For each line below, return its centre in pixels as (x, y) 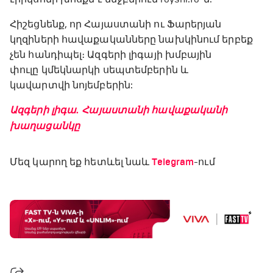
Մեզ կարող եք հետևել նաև (80, 161)
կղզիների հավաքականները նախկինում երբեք (131, 39)
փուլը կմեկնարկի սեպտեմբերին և (99, 69)
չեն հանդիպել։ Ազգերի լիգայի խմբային (111, 54)
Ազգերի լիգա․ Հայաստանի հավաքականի (119, 110)
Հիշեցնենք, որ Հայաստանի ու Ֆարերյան (116, 24)
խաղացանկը (45, 126)
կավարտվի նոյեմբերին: (73, 85)
